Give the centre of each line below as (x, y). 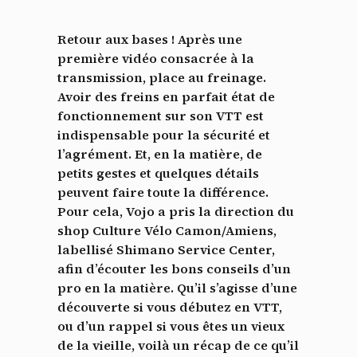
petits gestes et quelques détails (158, 173)
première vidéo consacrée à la (156, 58)
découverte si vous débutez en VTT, (170, 306)
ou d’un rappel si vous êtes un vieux (171, 326)
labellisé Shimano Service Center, (166, 249)
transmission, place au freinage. (162, 77)
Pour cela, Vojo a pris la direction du (176, 211)
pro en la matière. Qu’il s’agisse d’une (177, 287)
